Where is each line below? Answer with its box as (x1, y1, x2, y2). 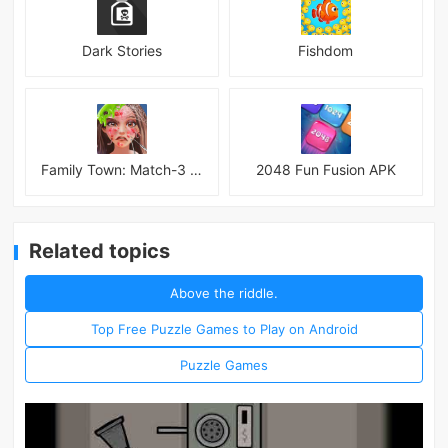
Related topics (29, 238, 171, 263)
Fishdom (298, 41, 354, 59)
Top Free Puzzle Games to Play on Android (90, 321, 358, 338)
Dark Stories (82, 41, 163, 59)
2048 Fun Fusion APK (255, 160, 396, 178)
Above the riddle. (170, 285, 278, 302)
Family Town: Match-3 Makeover (190, 160, 203, 178)
